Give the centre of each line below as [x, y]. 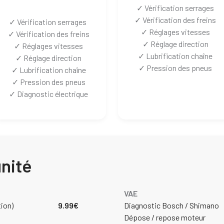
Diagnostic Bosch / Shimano [171, 205]
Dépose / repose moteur [165, 217]
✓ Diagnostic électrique [49, 93]
